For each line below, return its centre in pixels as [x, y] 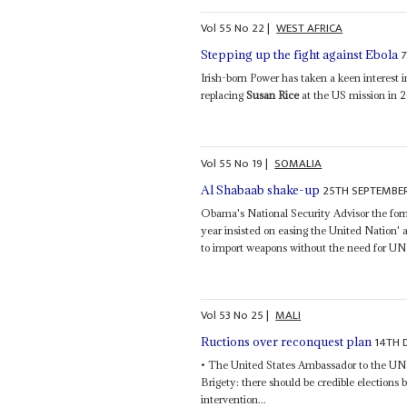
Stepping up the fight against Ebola [300, 55]
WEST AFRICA [310, 29]
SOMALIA [298, 163]
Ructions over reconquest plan [287, 342]
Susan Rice [273, 95]
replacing [224, 95]
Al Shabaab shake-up [261, 189]
